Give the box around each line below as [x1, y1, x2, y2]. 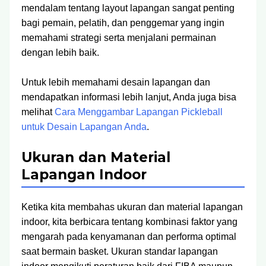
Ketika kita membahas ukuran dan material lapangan [21, 202, 243, 212]
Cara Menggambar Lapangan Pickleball [55, 107, 223, 117]
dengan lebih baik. [21, 47, 99, 58]
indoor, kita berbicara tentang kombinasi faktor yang [21, 217, 237, 227]
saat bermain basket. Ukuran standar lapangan [21, 246, 218, 256]
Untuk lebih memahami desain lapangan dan [21, 77, 210, 87]
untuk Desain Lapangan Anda [21, 122, 147, 132]
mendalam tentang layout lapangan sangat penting [21, 3, 235, 13]
